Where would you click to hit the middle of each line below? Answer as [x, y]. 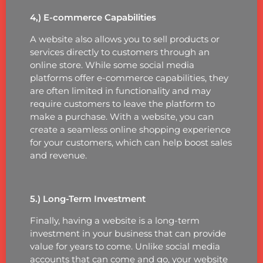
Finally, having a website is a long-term [114, 220]
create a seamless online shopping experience [130, 129]
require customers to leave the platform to [122, 103]
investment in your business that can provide [128, 233]
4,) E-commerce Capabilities [93, 17]
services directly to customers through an [119, 52]
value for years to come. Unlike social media [125, 246]
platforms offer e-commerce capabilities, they [129, 77]
